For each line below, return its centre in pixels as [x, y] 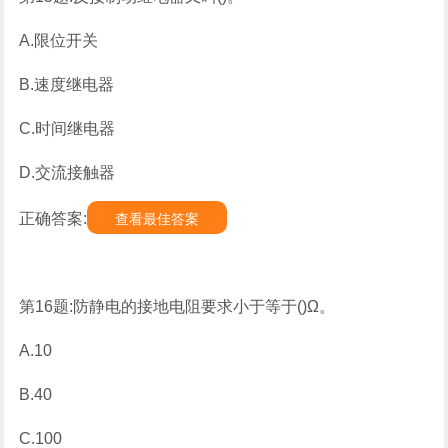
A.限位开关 [59, 40]
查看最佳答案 [157, 219]
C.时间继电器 [67, 128]
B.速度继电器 [67, 84]
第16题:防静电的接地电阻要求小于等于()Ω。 [177, 306]
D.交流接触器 [67, 172]
